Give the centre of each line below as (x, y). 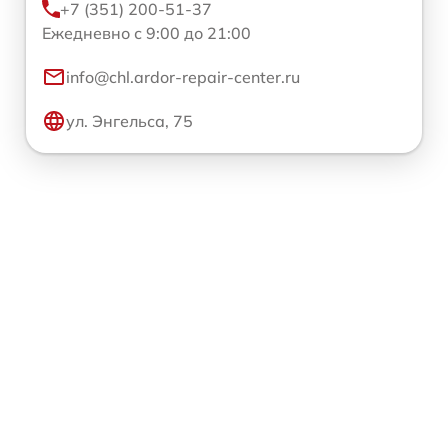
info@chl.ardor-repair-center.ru (183, 77)
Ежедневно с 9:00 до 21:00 (146, 33)
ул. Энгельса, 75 (129, 121)
